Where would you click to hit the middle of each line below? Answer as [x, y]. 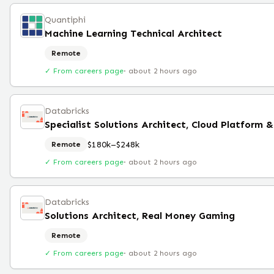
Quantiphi [65, 20]
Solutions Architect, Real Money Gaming [140, 216]
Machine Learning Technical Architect [133, 33]
